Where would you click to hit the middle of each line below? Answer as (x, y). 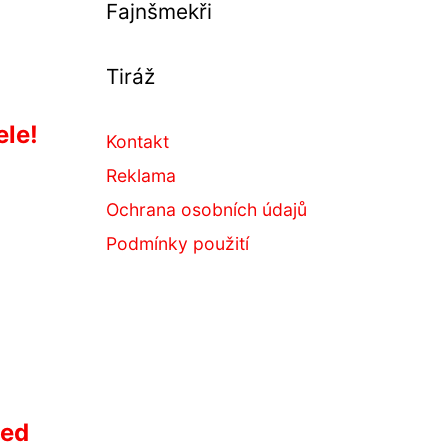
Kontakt (137, 141)
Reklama (141, 175)
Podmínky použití (177, 243)
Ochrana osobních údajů (206, 209)
